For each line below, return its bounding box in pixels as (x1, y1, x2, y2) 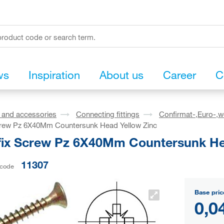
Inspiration (28, 68, 80, 82)
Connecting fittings (76, 109, 139, 119)
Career (163, 68, 196, 82)
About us (99, 68, 143, 82)
